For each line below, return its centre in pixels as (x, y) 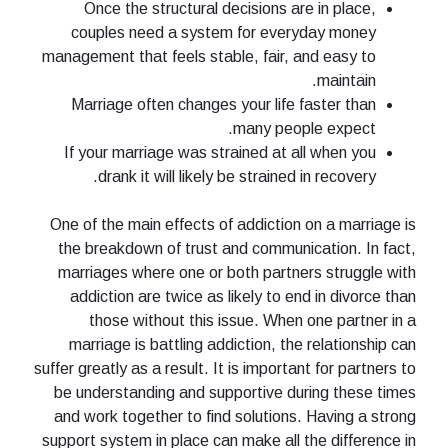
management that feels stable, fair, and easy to (209, 57)
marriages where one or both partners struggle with (237, 273)
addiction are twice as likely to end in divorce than (243, 297)
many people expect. (304, 129)
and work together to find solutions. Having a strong (235, 417)
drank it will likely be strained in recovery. (237, 177)
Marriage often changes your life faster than (223, 105)
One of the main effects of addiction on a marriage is (233, 225)
